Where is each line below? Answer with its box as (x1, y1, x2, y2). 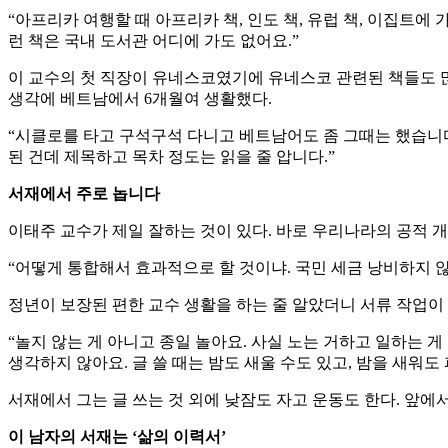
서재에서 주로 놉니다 (8, 185, 160, 203)
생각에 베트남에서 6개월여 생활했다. (8, 90, 272, 108)
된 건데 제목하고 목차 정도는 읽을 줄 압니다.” (8, 148, 335, 166)
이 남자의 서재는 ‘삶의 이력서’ (8, 428, 226, 446)
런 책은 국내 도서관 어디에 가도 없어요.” (8, 32, 299, 50)
